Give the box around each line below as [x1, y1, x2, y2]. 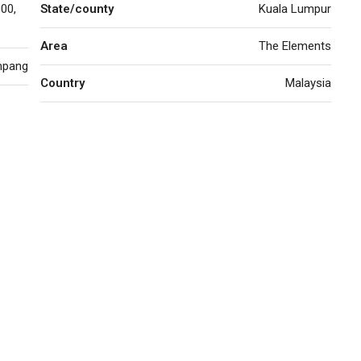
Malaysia [285, 76, 331, 90]
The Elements [259, 39, 331, 53]
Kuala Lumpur [259, 2, 331, 16]
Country [40, 76, 85, 90]
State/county [40, 2, 114, 16]
